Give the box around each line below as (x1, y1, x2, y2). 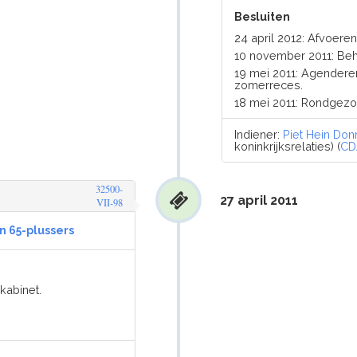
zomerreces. (234, 78, 304, 92)
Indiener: (234, 127, 284, 141)
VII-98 (96, 196, 123, 210)
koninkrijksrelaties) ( (234, 139, 341, 153)
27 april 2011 (219, 193, 298, 208)
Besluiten (234, 10, 291, 23)
